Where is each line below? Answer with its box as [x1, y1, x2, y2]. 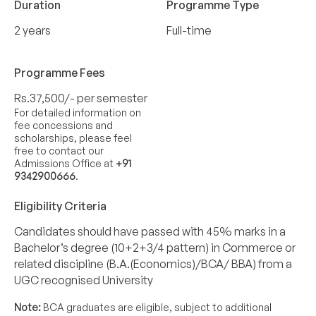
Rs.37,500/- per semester [14, 91, 147, 106]
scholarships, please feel [14, 132, 132, 145]
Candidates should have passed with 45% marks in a [14, 224, 286, 239]
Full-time [166, 23, 212, 38]
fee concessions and [14, 119, 113, 132]
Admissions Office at [14, 157, 116, 170]
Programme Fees [14, 66, 105, 80]
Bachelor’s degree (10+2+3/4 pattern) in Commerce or [14, 241, 296, 255]
